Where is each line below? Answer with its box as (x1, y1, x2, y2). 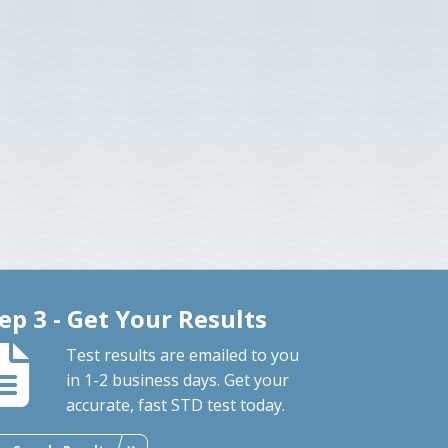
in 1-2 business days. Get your (66, 368, 290, 391)
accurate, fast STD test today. (66, 393, 286, 416)
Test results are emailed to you (66, 343, 300, 366)
